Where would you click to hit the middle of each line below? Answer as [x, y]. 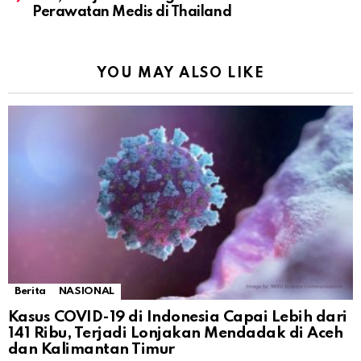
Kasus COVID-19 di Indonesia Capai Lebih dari [178, 317]
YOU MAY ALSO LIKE [180, 74]
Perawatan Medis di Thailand [132, 12]
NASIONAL [86, 292]
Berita [30, 292]
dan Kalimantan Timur [91, 350]
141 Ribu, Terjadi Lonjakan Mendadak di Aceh [176, 334]
